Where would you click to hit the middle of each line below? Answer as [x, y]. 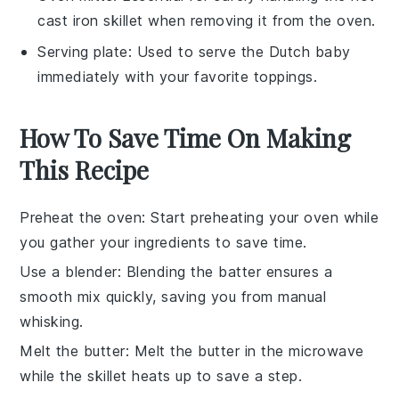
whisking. [52, 321]
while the [54, 375]
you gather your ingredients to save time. [163, 242]
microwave [326, 350]
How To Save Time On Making [186, 137]
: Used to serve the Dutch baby [239, 51]
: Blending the [168, 271]
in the [265, 350]
